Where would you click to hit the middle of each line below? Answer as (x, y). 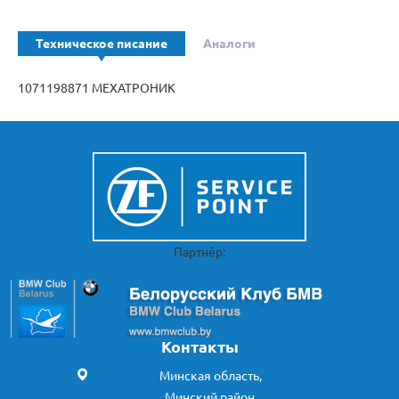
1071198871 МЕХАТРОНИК (97, 88)
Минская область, (211, 376)
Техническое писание (102, 44)
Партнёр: (199, 252)
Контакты (199, 346)
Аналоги (229, 44)
